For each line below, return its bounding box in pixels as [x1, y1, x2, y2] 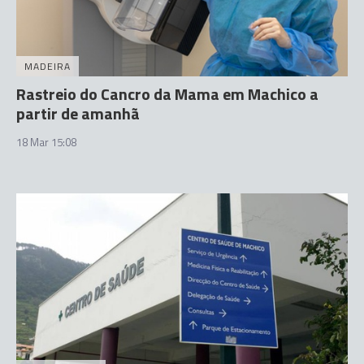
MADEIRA [24, 58, 71, 74]
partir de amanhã [16, 101, 140, 126]
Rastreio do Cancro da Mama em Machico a [16, 81, 318, 106]
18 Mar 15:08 [16, 134, 76, 150]
